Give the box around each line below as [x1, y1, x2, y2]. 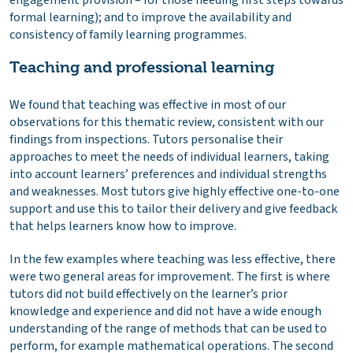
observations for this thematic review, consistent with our [9, 113, 324, 132]
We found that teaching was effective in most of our [9, 96, 286, 114]
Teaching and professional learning [9, 58, 274, 77]
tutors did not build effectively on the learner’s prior [9, 284, 288, 303]
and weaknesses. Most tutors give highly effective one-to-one [9, 183, 340, 201]
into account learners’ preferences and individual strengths [9, 165, 327, 184]
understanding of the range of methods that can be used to [9, 319, 327, 337]
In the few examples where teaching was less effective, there [9, 250, 336, 268]
